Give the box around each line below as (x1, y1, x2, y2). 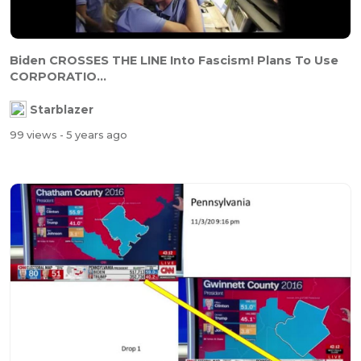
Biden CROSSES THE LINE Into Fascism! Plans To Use (10, 52, 338, 68)
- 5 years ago (60, 129, 127, 141)
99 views (10, 129, 60, 141)
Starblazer (30, 102, 93, 116)
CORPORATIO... (10, 68, 106, 84)
